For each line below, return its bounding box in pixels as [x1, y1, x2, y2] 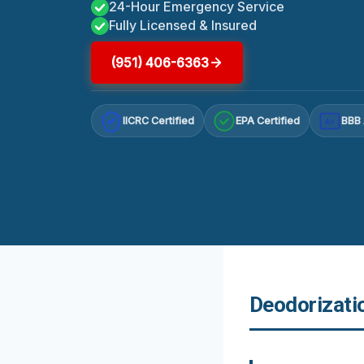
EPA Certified [236, 115, 301, 128]
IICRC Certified [123, 115, 195, 128]
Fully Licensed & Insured [109, 16, 257, 33]
